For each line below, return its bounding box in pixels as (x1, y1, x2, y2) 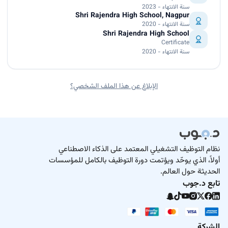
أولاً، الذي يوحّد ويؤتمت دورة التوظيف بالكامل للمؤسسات (49, 155, 220, 167)
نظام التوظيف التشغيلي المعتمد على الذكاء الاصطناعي (59, 144, 220, 156)
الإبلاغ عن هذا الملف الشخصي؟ (70, 81, 158, 93)
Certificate (161, 38, 189, 48)
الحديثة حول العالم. (160, 166, 220, 178)
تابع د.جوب (183, 178, 220, 191)
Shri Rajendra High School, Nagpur (75, 10, 189, 22)
